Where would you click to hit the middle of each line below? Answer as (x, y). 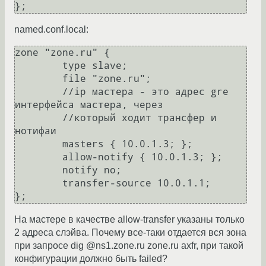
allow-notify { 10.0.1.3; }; (39, 157)
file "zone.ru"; (39, 79)
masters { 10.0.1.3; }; (39, 144)
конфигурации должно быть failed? (91, 259)
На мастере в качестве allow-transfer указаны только (129, 220)
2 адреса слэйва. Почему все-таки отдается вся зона (130, 233)
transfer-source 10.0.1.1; (39, 183)
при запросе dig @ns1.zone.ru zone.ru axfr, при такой (129, 246)
